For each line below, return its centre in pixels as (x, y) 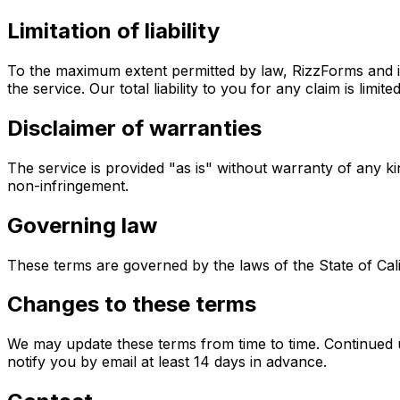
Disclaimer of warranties (134, 128)
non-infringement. (68, 185)
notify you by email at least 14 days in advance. (167, 362)
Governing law (82, 225)
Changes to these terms (132, 304)
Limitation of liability (113, 31)
